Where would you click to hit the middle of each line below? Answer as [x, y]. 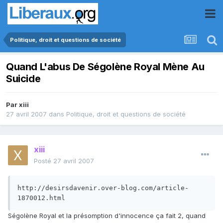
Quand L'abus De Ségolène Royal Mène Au [105, 67]
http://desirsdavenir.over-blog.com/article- [103, 188]
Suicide [23, 79]
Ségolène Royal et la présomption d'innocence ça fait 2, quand [107, 216]
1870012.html [41, 198]
